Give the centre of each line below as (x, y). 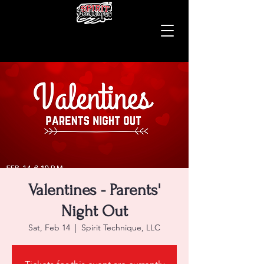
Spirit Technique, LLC (121, 227)
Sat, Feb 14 (49, 227)
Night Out (94, 211)
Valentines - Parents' (94, 190)
